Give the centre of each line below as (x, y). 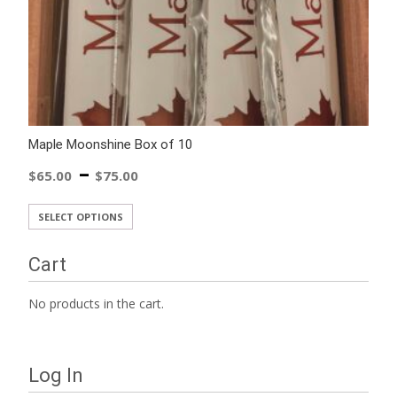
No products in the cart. (96, 303)
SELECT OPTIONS (81, 216)
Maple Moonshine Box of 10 (110, 144)
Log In (56, 375)
